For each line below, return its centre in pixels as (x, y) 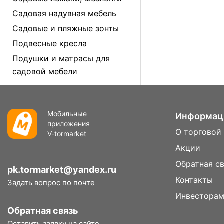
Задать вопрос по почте (51, 183)
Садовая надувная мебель (64, 13)
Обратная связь (43, 211)
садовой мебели (45, 71)
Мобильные (67, 114)
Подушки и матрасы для (61, 58)
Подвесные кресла (50, 43)
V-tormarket (67, 134)
